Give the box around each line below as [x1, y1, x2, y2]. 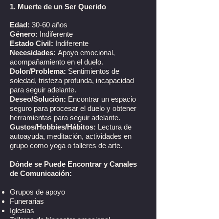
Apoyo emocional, [58, 48, 115, 57]
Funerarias [10, 197, 44, 205]
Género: [10, 30, 40, 38]
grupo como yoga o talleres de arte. [10, 141, 122, 150]
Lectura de [96, 123, 131, 131]
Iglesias [10, 206, 34, 215]
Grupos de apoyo [10, 188, 65, 196]
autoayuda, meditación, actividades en [10, 132, 131, 140]
